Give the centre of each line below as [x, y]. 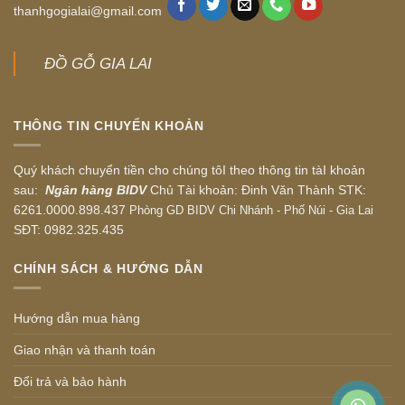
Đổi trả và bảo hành [70, 381]
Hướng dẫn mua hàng [77, 318]
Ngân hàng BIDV [94, 189]
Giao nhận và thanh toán [85, 349]
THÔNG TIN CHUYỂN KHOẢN [109, 125]
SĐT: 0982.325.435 [69, 229]
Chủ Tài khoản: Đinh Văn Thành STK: [256, 189]
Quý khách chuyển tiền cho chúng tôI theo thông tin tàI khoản [189, 170]
